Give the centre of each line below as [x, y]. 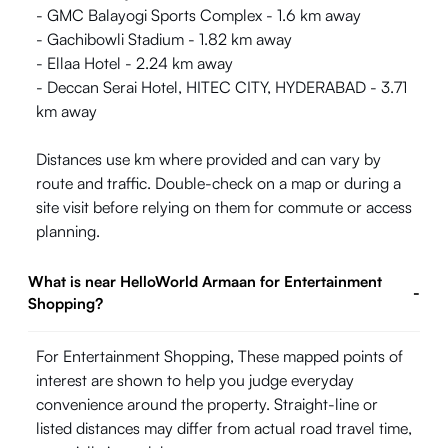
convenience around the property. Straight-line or [207, 404]
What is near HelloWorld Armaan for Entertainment [205, 281]
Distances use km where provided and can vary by [208, 159]
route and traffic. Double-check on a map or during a [218, 183]
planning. [68, 231]
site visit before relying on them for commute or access [224, 207]
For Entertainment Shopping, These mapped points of [219, 356]
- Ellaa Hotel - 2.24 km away [134, 63]
